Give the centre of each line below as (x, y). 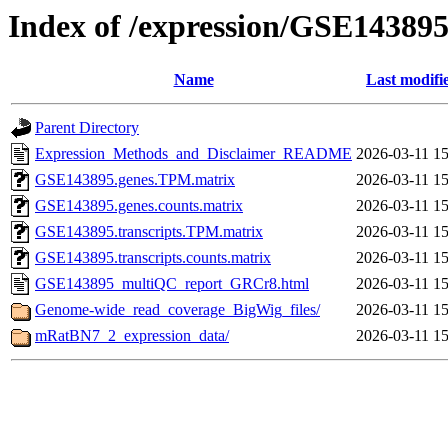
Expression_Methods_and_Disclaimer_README (193, 154)
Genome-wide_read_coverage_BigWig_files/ (177, 310)
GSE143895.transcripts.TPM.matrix (149, 232)
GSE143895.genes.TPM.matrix (135, 180)
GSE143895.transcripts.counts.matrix (153, 258)
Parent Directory (87, 128)
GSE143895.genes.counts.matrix (139, 206)
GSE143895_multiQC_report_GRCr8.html (172, 284)
